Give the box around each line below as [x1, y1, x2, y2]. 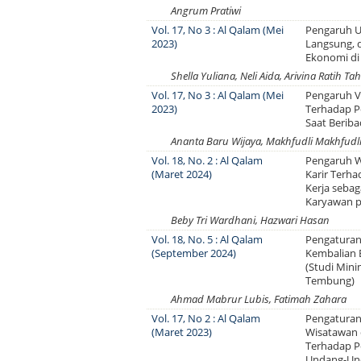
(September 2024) [151, 246, 237, 260]
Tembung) [305, 273, 355, 288]
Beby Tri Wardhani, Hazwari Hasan [171, 213, 330, 227]
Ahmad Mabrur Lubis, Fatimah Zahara [171, 292, 346, 306]
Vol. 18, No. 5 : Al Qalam [151, 232, 263, 247]
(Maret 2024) [151, 167, 213, 181]
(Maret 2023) [151, 325, 213, 339]
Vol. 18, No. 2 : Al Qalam [151, 153, 263, 168]
